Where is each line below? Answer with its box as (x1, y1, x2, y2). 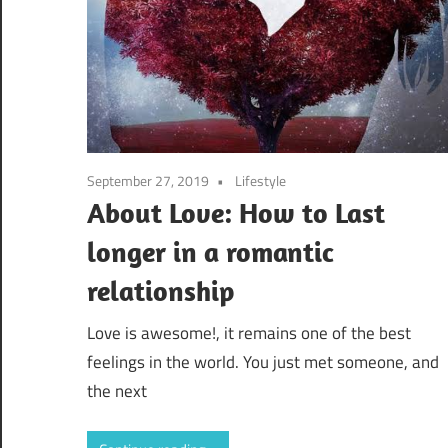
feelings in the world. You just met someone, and (87, 348, 439, 375)
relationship (87, 273, 234, 309)
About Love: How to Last (87, 195, 385, 231)
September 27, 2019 (87, 170, 209, 192)
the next (87, 377, 147, 404)
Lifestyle (235, 170, 286, 192)
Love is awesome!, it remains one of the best (87, 319, 411, 346)
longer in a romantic (87, 234, 334, 270)
